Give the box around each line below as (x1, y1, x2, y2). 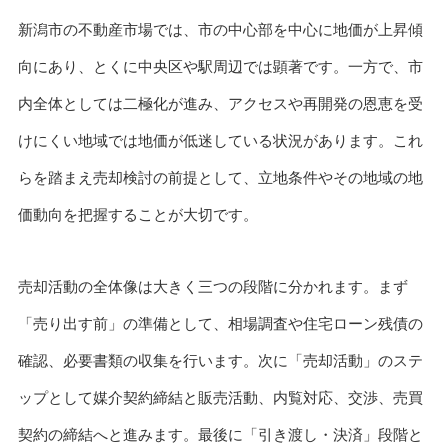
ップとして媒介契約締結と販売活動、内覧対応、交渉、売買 (17, 389, 423, 407)
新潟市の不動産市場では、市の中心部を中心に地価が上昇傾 (17, 20, 423, 38)
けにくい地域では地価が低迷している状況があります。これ (17, 131, 423, 149)
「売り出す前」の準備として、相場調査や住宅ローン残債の (17, 315, 423, 333)
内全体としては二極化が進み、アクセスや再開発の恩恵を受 (17, 94, 423, 112)
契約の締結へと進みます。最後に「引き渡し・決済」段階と (17, 426, 423, 444)
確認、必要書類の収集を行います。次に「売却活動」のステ (17, 352, 423, 370)
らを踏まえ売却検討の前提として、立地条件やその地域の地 (17, 168, 423, 186)
